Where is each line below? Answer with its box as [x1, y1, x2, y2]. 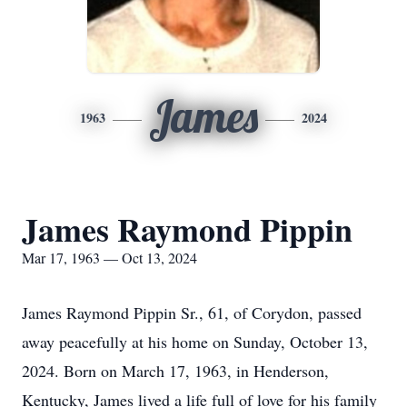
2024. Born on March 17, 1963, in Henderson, [22, 360, 329, 382]
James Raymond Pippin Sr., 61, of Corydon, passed [22, 302, 362, 323]
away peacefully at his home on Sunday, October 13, [22, 331, 368, 352]
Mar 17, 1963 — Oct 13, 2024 [22, 248, 197, 267]
